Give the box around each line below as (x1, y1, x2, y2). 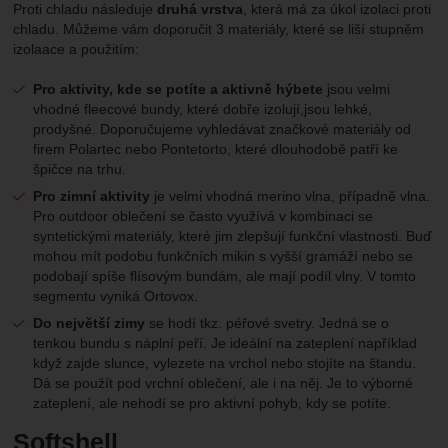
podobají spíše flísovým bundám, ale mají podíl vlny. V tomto (33, 268, 417, 285)
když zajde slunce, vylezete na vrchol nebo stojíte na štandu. (33, 355, 417, 372)
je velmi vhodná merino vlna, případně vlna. (150, 188, 431, 205)
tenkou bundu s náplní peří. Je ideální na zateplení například (33, 335, 418, 352)
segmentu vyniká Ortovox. (33, 288, 199, 305)
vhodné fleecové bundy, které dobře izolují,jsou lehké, (33, 101, 373, 118)
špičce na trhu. (33, 161, 127, 178)
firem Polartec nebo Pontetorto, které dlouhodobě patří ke (33, 141, 399, 158)
